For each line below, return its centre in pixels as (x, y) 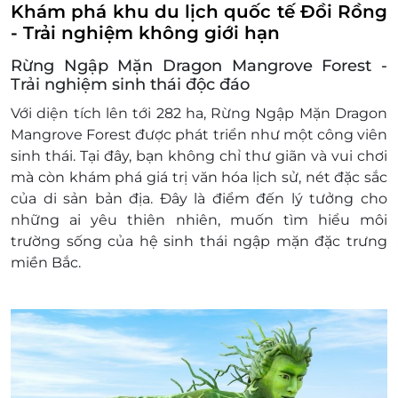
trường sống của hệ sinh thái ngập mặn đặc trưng (199, 242)
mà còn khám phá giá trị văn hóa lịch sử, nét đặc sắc (199, 178)
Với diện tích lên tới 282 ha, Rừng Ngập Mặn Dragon (199, 114)
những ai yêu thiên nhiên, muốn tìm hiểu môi (199, 220)
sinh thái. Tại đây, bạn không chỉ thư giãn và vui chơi (199, 156)
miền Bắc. (46, 263)
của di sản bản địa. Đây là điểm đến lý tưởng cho (199, 199)
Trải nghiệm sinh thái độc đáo (130, 85)
